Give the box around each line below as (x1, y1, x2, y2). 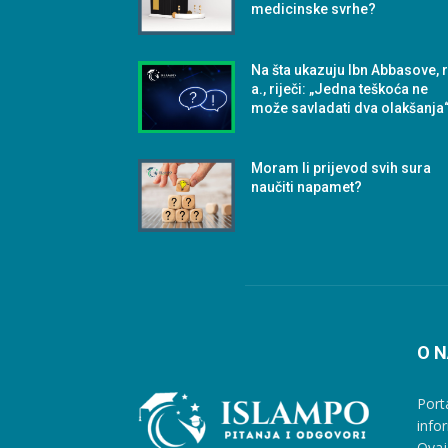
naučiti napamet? (251, 179, 363, 196)
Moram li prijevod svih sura (251, 160, 432, 177)
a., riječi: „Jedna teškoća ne (251, 80, 429, 97)
